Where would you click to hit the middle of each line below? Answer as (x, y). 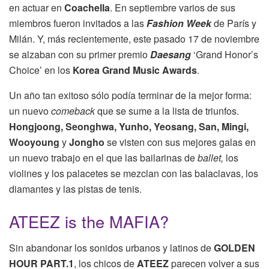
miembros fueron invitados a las (78, 23)
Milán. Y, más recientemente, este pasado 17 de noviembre (134, 38)
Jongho (88, 142)
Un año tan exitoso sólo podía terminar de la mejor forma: (130, 95)
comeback (74, 110)
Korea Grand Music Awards (135, 70)
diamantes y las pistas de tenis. (75, 189)
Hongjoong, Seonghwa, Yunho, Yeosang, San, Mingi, (129, 126)
